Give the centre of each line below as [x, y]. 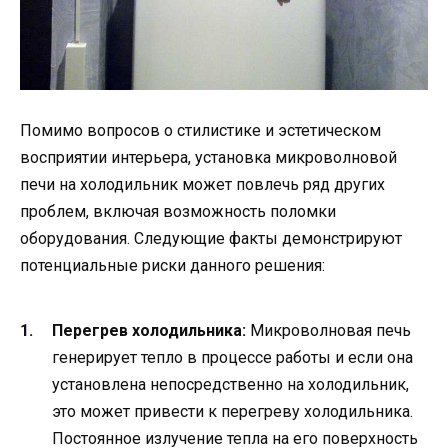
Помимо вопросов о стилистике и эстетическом [200, 130]
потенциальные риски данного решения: [172, 265]
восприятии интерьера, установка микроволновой [208, 157]
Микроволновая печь [328, 331]
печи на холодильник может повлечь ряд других [202, 184]
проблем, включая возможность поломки [178, 211]
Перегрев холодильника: [149, 331]
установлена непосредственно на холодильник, [230, 385]
